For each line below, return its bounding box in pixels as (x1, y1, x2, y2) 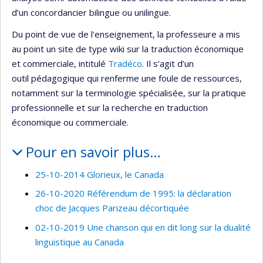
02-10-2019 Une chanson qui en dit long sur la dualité (35, 221, 251, 233)
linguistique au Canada (35, 235, 124, 248)
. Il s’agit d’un (142, 58, 194, 70)
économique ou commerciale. (12, 116, 129, 129)
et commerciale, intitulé (12, 58, 108, 70)
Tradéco (108, 58, 142, 70)
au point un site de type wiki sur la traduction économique (12, 43, 244, 55)
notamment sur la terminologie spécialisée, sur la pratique (12, 87, 246, 99)
